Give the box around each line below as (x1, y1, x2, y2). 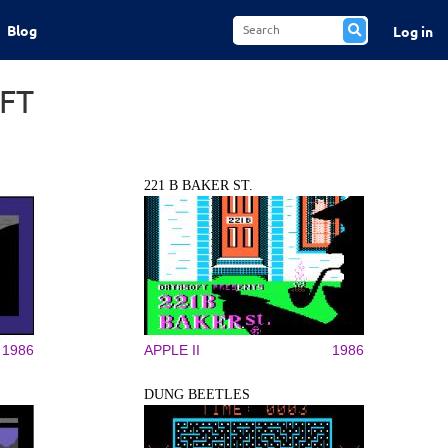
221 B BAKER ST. (144, 178, 253, 193)
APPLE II (144, 342, 200, 358)
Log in (392, 21, 433, 40)
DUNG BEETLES (144, 387, 250, 402)
